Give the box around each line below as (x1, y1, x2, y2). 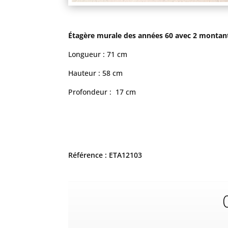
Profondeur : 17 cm (68, 87, 136, 97)
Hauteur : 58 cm (68, 68, 123, 78)
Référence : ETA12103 (68, 150, 142, 160)
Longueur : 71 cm (68, 49, 128, 60)
